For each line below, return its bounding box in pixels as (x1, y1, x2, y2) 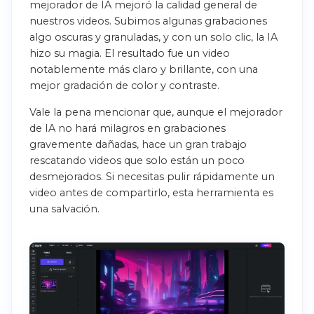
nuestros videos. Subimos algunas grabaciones (29, 14, 267, 27)
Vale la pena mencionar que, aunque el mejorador (29, 106, 282, 119)
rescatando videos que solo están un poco (29, 154, 245, 168)
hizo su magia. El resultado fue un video (29, 46, 230, 60)
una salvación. (29, 203, 100, 216)
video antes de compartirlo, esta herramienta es (29, 186, 273, 200)
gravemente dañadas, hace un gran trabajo (29, 138, 247, 151)
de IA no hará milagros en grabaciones (29, 122, 226, 135)
